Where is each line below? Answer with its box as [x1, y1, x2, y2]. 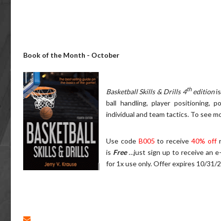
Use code [106, 137, 139, 146]
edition [191, 87, 217, 96]
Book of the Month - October [23, 51, 119, 60]
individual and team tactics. [106, 110, 189, 118]
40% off [191, 137, 219, 146]
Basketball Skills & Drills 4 [106, 87, 186, 96]
